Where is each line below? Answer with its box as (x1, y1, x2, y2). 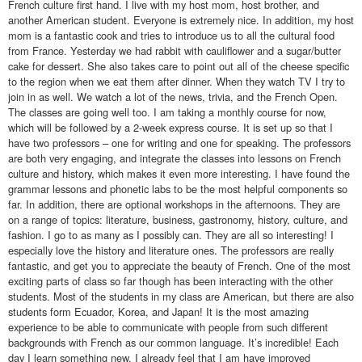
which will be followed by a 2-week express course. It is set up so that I (8, 119, 333, 135)
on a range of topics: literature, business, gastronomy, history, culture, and (8, 211, 347, 227)
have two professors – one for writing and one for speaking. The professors (8, 134, 351, 150)
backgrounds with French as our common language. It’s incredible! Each (8, 334, 339, 350)
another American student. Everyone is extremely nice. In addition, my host (8, 11, 354, 27)
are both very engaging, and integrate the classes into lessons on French (8, 149, 341, 166)
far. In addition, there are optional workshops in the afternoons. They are (8, 196, 340, 212)
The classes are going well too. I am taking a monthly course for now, (8, 103, 326, 120)
